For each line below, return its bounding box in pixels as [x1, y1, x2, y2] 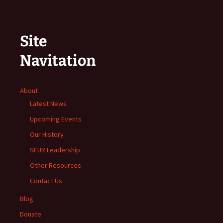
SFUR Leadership [30, 145, 80, 154]
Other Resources [30, 160, 81, 170]
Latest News [30, 99, 67, 108]
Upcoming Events [30, 114, 82, 123]
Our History [30, 129, 64, 139]
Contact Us [30, 176, 62, 185]
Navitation [20, 51, 96, 70]
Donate [20, 209, 41, 219]
